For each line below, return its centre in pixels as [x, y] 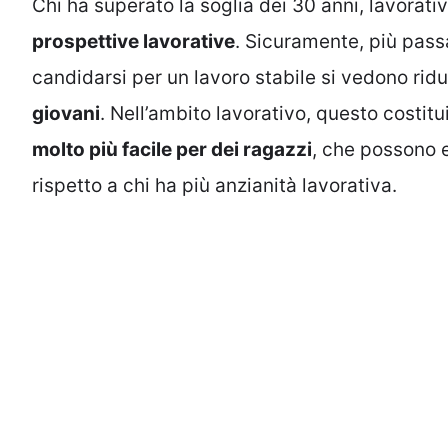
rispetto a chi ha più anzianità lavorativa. [214, 186]
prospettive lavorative [133, 42]
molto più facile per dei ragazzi [172, 150]
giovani [66, 114]
